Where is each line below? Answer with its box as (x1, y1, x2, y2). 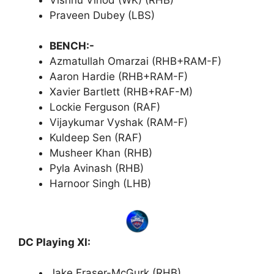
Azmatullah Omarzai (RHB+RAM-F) (50, 55, 221, 67)
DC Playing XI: (18, 235, 91, 248)
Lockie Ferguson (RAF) (50, 101, 160, 113)
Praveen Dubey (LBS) (50, 9, 155, 21)
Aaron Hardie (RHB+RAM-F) (50, 70, 188, 83)
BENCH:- (50, 40, 94, 52)
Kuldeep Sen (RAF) (50, 131, 142, 144)
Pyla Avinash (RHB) (50, 162, 144, 174)
